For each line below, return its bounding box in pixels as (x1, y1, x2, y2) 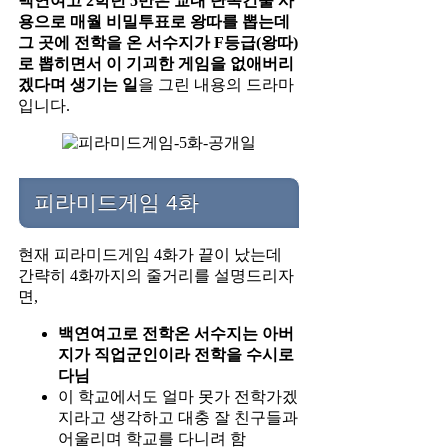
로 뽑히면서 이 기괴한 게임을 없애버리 (18, 54, 294, 72)
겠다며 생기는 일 (18, 75, 138, 93)
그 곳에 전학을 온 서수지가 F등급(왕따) (18, 33, 298, 51)
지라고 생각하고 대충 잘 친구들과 (58, 409, 298, 427)
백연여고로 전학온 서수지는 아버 (58, 325, 294, 343)
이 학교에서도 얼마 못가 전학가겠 (58, 388, 298, 406)
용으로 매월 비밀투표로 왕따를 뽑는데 (18, 12, 290, 30)
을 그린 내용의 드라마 (138, 75, 294, 93)
